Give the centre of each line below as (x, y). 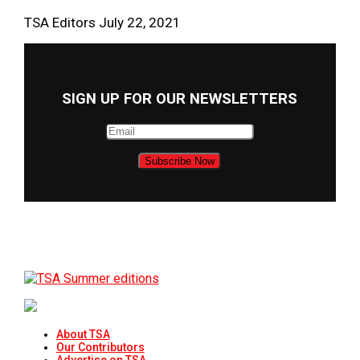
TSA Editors (59, 22)
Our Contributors (100, 348)
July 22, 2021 (139, 22)
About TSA (83, 335)
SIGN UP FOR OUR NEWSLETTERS (180, 99)
